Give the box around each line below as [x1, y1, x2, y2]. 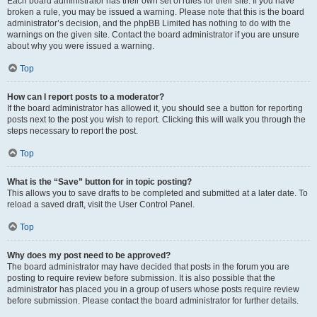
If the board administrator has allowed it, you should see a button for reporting [7, 103, 303, 113]
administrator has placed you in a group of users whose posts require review [7, 284, 299, 294]
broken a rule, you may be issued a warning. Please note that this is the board [7, 7, 304, 17]
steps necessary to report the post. [7, 126, 138, 136]
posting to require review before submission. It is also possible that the [7, 273, 275, 283]
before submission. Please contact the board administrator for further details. [7, 296, 299, 306]
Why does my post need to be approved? [7, 250, 171, 260]
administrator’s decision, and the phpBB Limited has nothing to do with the [7, 18, 291, 28]
